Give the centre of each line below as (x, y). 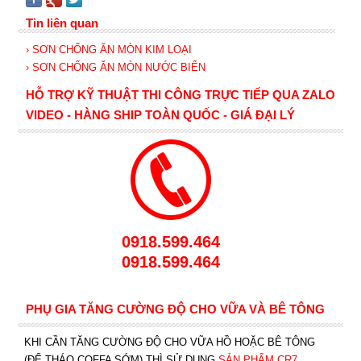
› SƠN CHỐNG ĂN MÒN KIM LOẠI (108, 50)
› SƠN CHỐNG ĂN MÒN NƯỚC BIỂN (115, 67)
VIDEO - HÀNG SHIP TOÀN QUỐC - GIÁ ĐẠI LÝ (160, 115)
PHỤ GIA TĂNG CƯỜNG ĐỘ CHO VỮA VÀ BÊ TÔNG (175, 309)
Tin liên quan (62, 23)
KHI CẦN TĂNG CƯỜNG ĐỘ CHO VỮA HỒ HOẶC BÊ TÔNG (169, 342)
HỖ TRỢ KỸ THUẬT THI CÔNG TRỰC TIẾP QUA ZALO (180, 95)
